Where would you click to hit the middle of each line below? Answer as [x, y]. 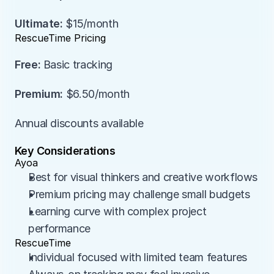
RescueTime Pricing [60, 38]
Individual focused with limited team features [138, 257]
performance [60, 228]
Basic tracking [76, 65]
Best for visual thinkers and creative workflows [143, 177]
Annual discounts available [79, 123]
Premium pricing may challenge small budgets [139, 194]
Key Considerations [65, 151]
